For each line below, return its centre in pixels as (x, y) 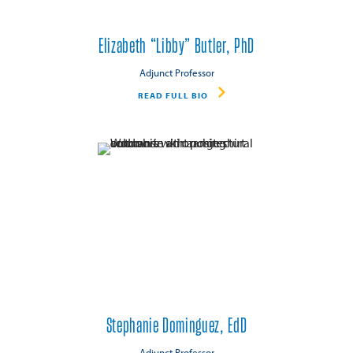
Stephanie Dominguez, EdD (176, 327)
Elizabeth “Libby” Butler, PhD (176, 47)
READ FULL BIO (173, 96)
